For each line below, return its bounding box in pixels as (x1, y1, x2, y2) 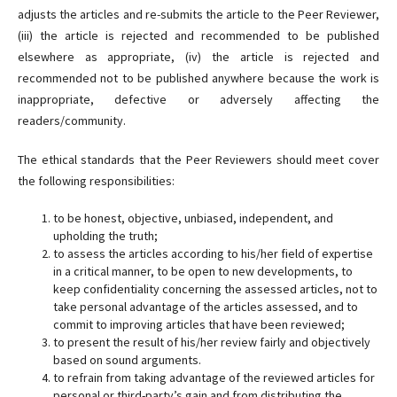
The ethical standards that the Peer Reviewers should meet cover (17, 152, 380, 168)
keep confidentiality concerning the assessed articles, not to (52, 281, 378, 298)
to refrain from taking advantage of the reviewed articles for (52, 370, 375, 386)
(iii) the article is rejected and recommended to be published (17, 27, 380, 44)
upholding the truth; (52, 228, 158, 245)
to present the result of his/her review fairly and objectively (52, 334, 370, 351)
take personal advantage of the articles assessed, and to (52, 299, 358, 315)
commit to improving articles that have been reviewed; (52, 316, 345, 333)
